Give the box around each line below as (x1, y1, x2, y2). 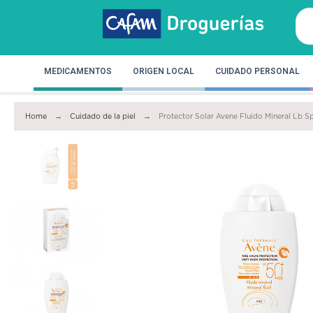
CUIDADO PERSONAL (215, 66, 300, 76)
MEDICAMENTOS (44, 66, 112, 76)
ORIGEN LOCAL (133, 66, 194, 76)
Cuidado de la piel (70, 112, 136, 121)
